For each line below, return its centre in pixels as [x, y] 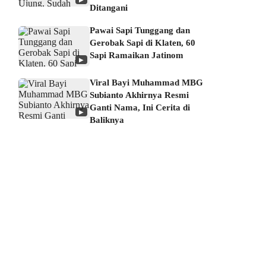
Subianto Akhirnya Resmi [140, 95]
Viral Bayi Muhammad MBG [147, 82]
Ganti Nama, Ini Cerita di [140, 107]
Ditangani [109, 7]
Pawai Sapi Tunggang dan [140, 30]
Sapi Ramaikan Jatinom [137, 55]
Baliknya [107, 120]
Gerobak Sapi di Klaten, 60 [143, 42]
